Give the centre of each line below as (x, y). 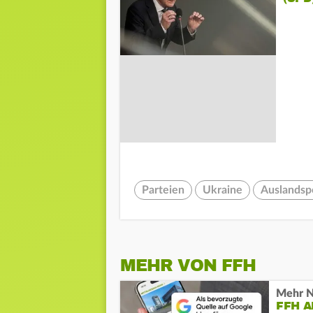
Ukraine (223, 190)
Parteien (163, 190)
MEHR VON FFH (188, 266)
